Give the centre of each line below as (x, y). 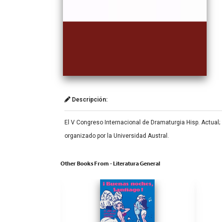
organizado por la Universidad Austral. (117, 136)
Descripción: (89, 100)
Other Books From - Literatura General (110, 164)
